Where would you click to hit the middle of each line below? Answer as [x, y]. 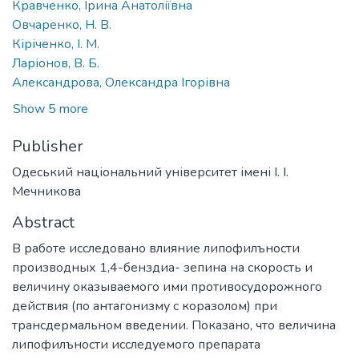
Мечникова [46, 191]
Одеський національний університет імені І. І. [150, 172]
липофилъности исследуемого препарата [136, 344]
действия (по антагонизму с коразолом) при [145, 306]
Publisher [48, 146]
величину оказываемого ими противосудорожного [167, 286]
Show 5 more [50, 109]
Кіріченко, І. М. [56, 44]
